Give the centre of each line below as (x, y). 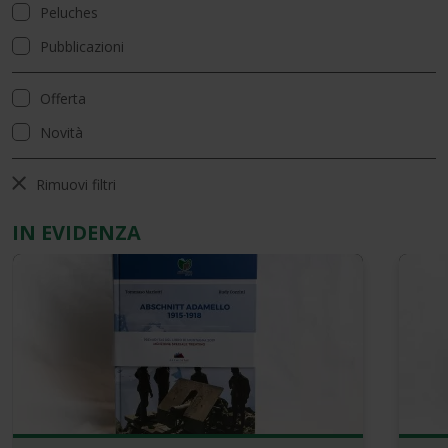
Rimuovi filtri (75, 184)
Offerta (63, 98)
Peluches (69, 12)
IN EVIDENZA (76, 232)
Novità (61, 132)
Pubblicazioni (82, 46)
